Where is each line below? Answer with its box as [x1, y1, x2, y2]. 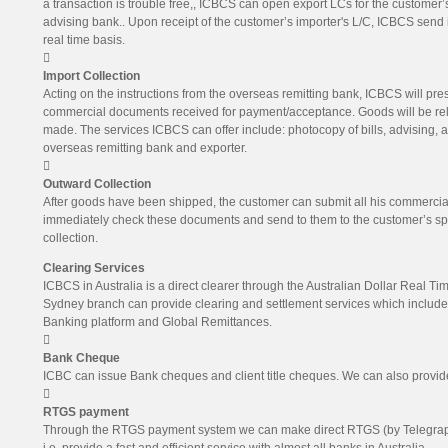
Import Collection [42, 69, 140, 83]
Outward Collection [42, 177, 151, 191]
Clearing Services [42, 261, 145, 275]
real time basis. [42, 33, 125, 47]
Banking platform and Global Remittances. [42, 315, 272, 329]
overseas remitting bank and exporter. [42, 141, 247, 155]
